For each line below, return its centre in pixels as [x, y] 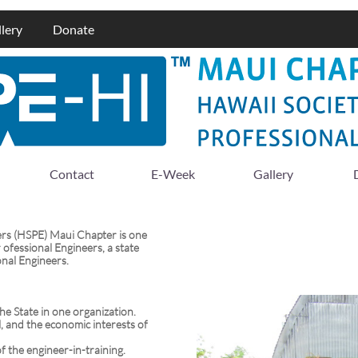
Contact [72, 173]
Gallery [273, 173]
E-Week [173, 173]
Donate [73, 29]
